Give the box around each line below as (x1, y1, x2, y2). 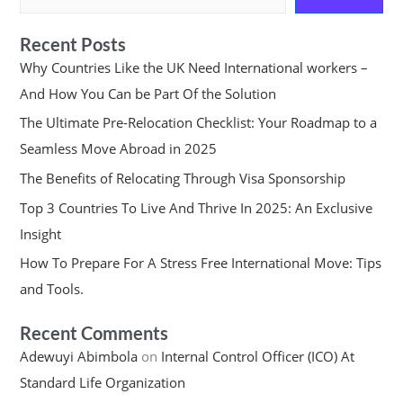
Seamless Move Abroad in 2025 (19, 139, 220, 158)
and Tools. (19, 280, 84, 299)
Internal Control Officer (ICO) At (160, 347, 354, 366)
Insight (19, 224, 61, 243)
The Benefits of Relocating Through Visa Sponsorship (19, 168, 345, 187)
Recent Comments (19, 322, 168, 345)
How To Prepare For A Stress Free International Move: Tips (19, 254, 381, 273)
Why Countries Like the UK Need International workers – (19, 58, 368, 76)
